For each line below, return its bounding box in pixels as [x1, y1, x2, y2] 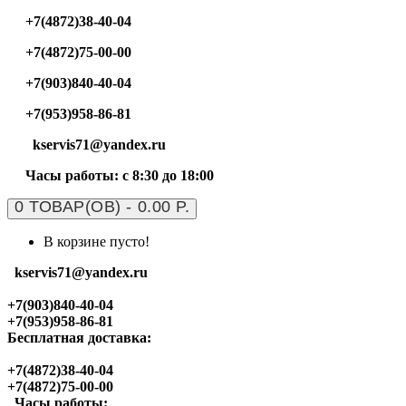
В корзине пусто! [43, 234, 150, 249]
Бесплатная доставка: [7, 330, 151, 345]
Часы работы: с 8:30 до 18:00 [25, 168, 214, 183]
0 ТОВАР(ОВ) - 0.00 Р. [14, 198, 190, 216]
